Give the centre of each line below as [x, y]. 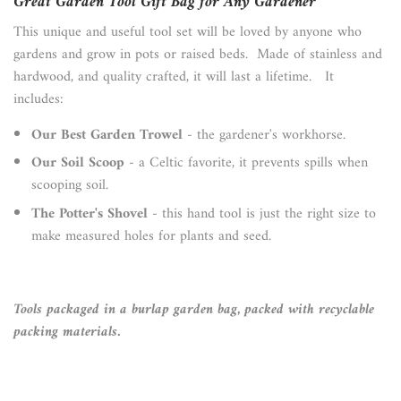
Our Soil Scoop [78, 163]
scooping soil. [70, 186]
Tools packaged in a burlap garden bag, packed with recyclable [194, 309]
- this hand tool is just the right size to [262, 213]
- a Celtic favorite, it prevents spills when [246, 163]
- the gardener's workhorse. [264, 135]
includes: [38, 99]
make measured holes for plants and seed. [154, 236]
